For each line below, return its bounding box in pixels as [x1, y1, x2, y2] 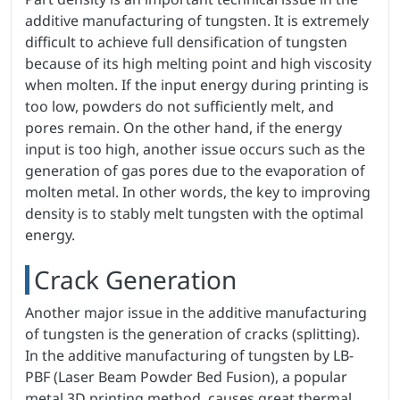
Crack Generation [34, 262, 237, 297]
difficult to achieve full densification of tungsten [25, 32, 347, 53]
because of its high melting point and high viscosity [25, 54, 371, 74]
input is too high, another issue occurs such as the [25, 139, 365, 160]
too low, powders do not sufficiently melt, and [25, 96, 334, 117]
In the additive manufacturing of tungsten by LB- [25, 346, 354, 366]
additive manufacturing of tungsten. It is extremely [25, 11, 369, 31]
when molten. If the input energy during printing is [25, 75, 369, 96]
